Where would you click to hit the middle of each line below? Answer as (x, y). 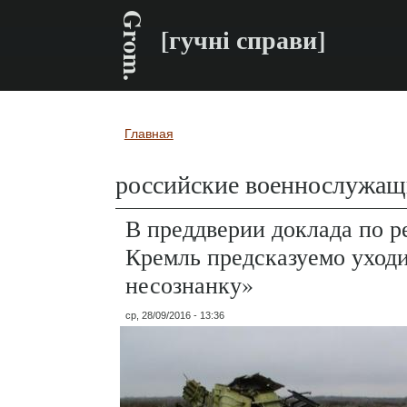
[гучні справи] (243, 40)
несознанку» (189, 284)
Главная (149, 134)
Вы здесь (164, 150)
